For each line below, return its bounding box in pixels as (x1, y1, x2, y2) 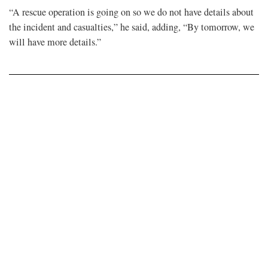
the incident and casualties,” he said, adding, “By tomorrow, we (9, 20, 254, 33)
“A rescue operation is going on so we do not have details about (9, 5, 254, 19)
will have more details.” (9, 35, 101, 48)
